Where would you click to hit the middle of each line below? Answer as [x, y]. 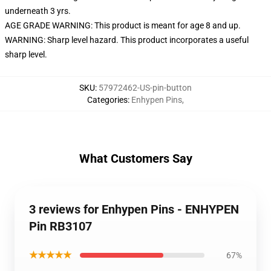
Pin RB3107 [60, 226]
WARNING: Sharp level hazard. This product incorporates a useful [127, 40]
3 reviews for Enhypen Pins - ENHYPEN [134, 209]
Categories [107, 100]
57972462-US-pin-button [145, 88]
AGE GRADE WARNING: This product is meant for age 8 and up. [123, 25]
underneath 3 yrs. [38, 11]
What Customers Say [135, 158]
